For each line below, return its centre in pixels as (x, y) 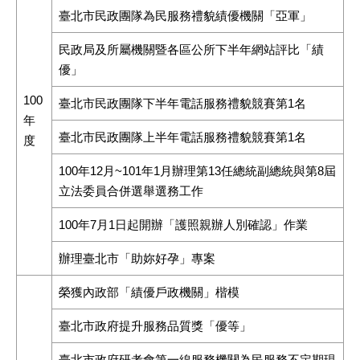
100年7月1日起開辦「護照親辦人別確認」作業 (183, 225)
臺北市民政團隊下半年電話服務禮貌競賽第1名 (182, 103)
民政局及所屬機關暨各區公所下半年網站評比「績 (191, 49)
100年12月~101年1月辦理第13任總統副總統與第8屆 (197, 171)
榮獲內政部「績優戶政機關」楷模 (149, 292)
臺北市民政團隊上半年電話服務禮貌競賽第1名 (182, 137)
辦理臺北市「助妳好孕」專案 (137, 258)
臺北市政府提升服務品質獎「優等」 (155, 326)
